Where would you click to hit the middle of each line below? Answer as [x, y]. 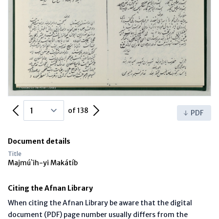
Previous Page [41, 108]
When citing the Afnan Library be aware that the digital [100, 203]
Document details [39, 141]
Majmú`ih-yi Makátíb [43, 163]
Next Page [117, 108]
